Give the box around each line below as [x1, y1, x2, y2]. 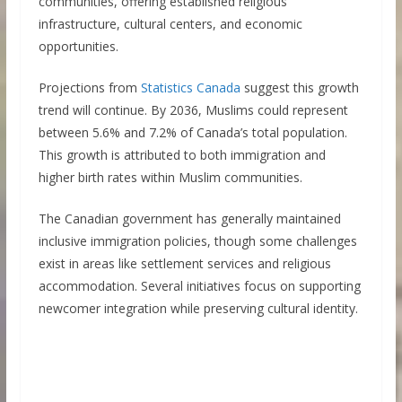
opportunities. [38, 38, 118, 56]
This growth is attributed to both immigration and [38, 146, 326, 164]
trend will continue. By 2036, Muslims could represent [38, 101, 348, 119]
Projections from [38, 79, 141, 97]
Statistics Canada [140, 79, 240, 97]
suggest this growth [240, 79, 359, 97]
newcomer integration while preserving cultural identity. [38, 300, 358, 318]
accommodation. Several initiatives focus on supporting [38, 277, 361, 295]
